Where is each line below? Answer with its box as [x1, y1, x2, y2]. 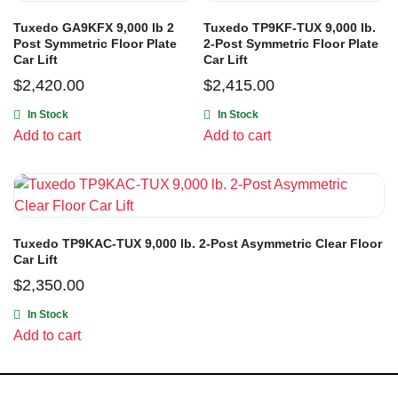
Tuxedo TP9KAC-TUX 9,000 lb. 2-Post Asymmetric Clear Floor [13, 236, 382, 251]
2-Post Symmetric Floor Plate [203, 36, 378, 52]
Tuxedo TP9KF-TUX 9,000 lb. [203, 20, 376, 36]
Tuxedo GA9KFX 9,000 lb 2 [13, 20, 174, 36]
